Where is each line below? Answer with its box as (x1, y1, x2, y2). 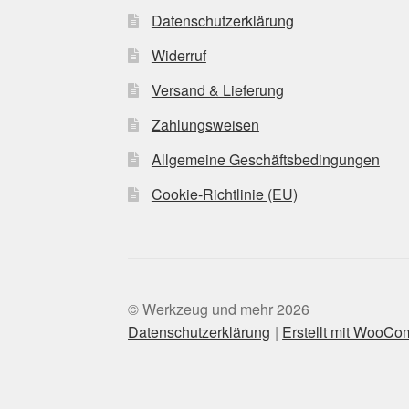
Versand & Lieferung (151, 79, 284, 100)
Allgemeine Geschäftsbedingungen (151, 148, 380, 170)
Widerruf (151, 44, 206, 66)
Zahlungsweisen (151, 113, 259, 135)
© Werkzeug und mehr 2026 (128, 298, 310, 320)
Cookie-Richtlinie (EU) (151, 183, 298, 204)
